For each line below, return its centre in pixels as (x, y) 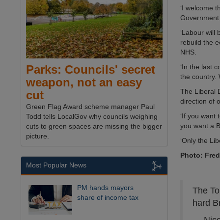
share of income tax (108, 198)
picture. (38, 136)
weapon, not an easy (84, 82)
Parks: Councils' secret (91, 70)
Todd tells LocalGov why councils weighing (92, 117)
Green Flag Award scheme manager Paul (90, 107)
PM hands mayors (106, 188)
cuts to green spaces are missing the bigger (94, 126)
